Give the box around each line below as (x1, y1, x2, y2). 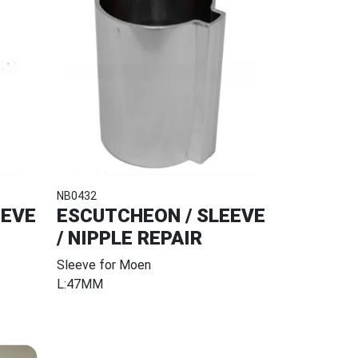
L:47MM (56, 276, 103, 292)
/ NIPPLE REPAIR (56, 226, 202, 249)
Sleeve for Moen (56, 257, 151, 272)
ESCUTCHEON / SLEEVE (56, 204, 265, 227)
